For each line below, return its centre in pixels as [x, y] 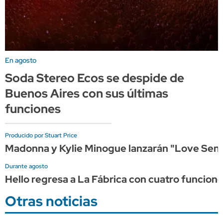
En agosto [21, 60]
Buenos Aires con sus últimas [87, 93]
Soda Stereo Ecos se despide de [95, 78]
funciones [33, 109]
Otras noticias [51, 201]
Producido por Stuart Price [41, 135]
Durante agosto [26, 166]
